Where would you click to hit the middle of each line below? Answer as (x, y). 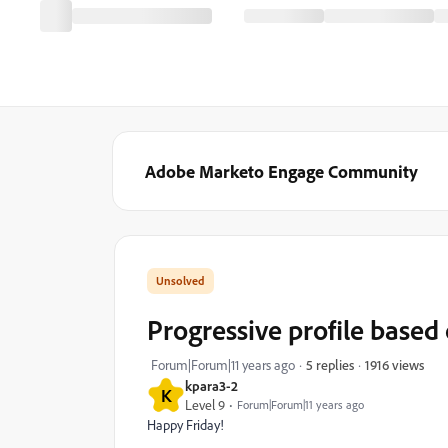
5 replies (330, 364)
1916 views (394, 364)
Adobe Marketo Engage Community (281, 171)
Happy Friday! (185, 424)
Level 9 (205, 404)
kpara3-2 (211, 385)
